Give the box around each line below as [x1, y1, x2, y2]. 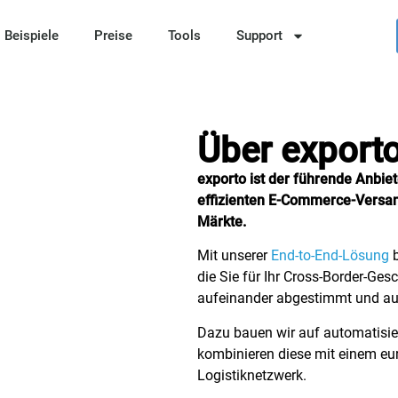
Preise [94, 28, 132, 44]
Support [236, 28, 283, 44]
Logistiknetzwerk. [196, 366, 306, 384]
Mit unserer [196, 247, 271, 265]
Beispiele [4, 28, 59, 44]
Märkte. [196, 213, 250, 230]
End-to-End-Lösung [270, 247, 389, 265]
